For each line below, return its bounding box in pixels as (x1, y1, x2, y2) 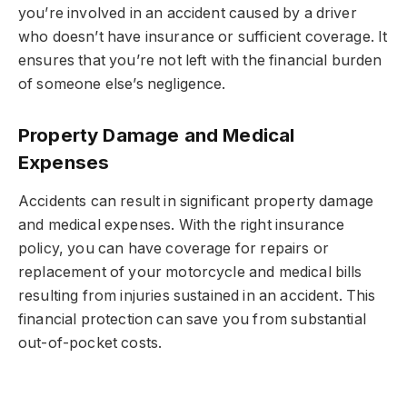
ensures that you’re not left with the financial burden (18, 51, 382, 69)
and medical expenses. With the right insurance (18, 215, 345, 233)
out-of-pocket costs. (18, 333, 163, 352)
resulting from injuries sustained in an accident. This (18, 286, 376, 304)
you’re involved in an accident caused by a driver (18, 4, 357, 22)
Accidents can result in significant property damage (18, 192, 374, 210)
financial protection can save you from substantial (18, 310, 366, 328)
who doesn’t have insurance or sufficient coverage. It (18, 27, 388, 45)
